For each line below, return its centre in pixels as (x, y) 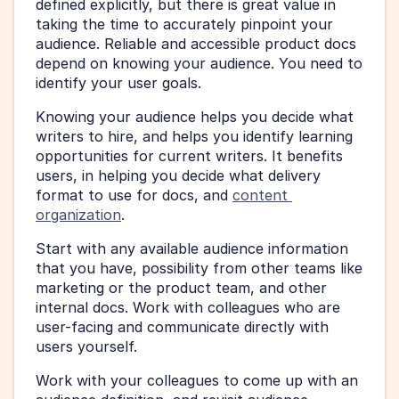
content (260, 195)
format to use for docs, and (134, 195)
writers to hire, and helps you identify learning (194, 136)
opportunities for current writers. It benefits (189, 155)
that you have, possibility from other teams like (199, 268)
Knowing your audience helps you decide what (195, 116)
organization (78, 214)
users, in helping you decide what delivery (178, 175)
